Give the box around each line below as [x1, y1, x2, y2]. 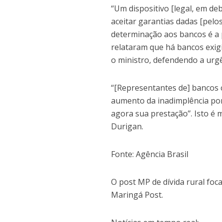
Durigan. [111, 120, 144, 132]
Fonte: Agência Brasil [111, 148, 189, 160]
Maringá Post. [111, 189, 164, 200]
